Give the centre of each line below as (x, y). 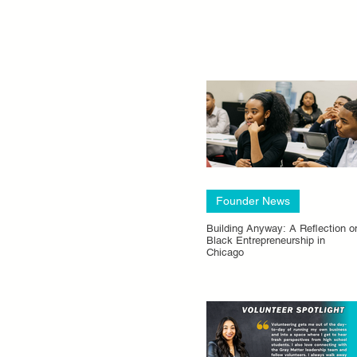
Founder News (253, 201)
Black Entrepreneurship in (266, 240)
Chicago (225, 252)
